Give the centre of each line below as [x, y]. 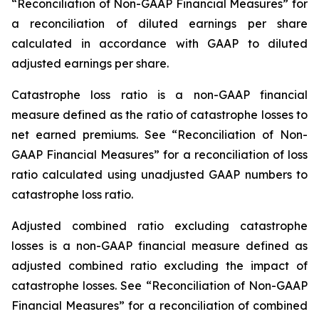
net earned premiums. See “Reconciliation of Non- [159, 135]
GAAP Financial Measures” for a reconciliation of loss [159, 155]
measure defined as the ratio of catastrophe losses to [159, 115]
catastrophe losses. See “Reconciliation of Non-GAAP [159, 286]
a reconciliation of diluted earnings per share [159, 23]
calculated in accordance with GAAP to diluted [159, 43]
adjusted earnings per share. [90, 63]
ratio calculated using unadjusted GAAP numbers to [159, 174]
